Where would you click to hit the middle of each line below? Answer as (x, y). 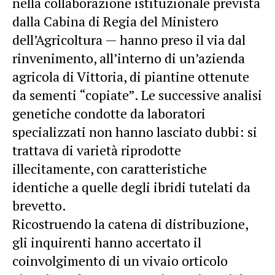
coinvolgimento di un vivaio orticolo (120, 260)
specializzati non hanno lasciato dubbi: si (135, 131)
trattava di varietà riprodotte (97, 150)
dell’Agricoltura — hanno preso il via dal (129, 39)
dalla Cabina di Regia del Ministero (115, 21)
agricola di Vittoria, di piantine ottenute (131, 76)
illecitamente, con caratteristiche (110, 168)
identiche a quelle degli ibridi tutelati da (131, 187)
